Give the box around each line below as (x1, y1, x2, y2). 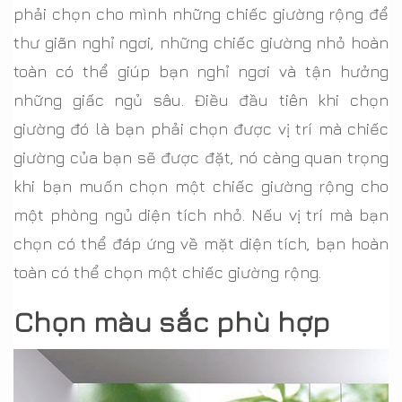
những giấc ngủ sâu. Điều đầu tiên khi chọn (13, 91, 389, 110)
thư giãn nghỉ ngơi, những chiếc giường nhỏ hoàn (13, 33, 389, 53)
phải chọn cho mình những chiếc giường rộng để (13, 4, 389, 24)
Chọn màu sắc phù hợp (13, 304, 330, 339)
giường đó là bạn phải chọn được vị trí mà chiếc (13, 119, 389, 139)
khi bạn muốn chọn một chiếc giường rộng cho (13, 177, 389, 197)
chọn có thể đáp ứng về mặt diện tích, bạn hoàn (13, 234, 389, 254)
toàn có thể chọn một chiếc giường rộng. (13, 263, 321, 283)
